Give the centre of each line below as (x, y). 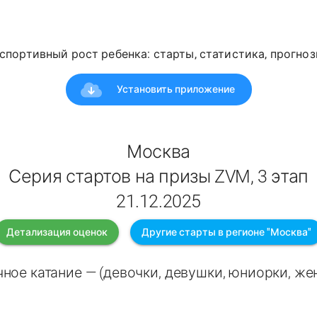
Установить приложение (175, 89)
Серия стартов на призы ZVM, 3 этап (158, 177)
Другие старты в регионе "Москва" (226, 232)
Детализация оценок (57, 232)
